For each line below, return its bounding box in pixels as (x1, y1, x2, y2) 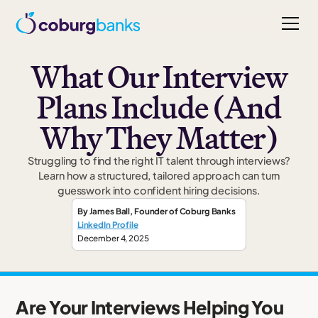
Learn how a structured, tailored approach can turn (38, 169, 280, 182)
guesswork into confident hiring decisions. (57, 184, 261, 197)
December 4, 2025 (77, 232, 149, 243)
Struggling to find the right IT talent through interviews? (27, 154, 291, 168)
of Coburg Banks (169, 205, 236, 216)
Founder (134, 205, 168, 216)
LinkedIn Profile (77, 219, 138, 230)
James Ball (89, 205, 131, 216)
